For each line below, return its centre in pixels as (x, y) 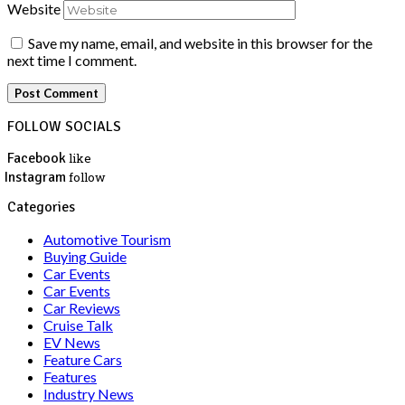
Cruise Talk (78, 325)
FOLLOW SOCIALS (64, 127)
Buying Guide (85, 256)
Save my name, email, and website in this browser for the (200, 43)
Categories (41, 207)
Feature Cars (83, 359)
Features (70, 376)
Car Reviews (82, 307)
